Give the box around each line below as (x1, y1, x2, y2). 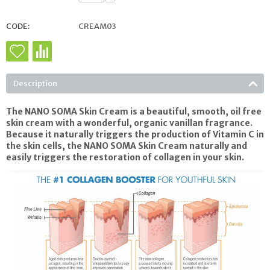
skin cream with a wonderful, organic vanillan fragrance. (6, 117, 253, 128)
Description (13, 78, 57, 89)
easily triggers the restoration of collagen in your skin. (6, 151, 244, 163)
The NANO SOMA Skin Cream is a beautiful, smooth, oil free (6, 105, 262, 117)
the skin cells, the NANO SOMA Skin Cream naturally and (6, 140, 247, 151)
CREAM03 (78, 20, 116, 31)
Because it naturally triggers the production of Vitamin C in (6, 128, 264, 140)
